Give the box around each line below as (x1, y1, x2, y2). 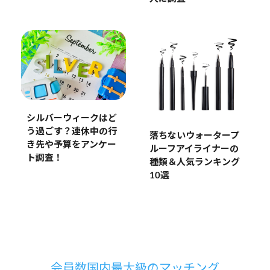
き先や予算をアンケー (26, 140, 116, 150)
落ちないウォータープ (149, 131, 239, 140)
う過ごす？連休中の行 (26, 127, 117, 137)
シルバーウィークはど (26, 114, 117, 124)
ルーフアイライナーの (149, 144, 239, 154)
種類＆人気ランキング (149, 157, 240, 167)
